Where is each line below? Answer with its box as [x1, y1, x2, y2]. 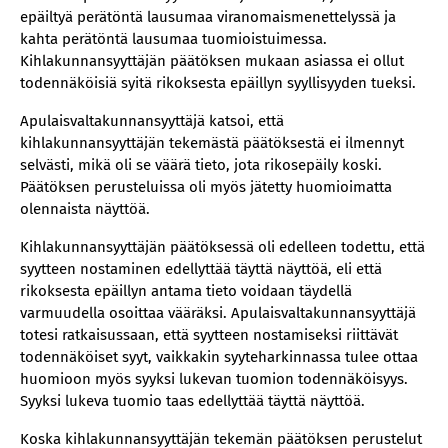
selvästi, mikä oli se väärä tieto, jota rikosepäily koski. [20, 156, 382, 174]
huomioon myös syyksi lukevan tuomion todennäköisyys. [20, 370, 408, 388]
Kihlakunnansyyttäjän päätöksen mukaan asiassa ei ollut [20, 52, 404, 70]
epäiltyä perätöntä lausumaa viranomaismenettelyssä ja [20, 8, 396, 26]
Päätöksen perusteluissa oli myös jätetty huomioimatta [20, 178, 392, 196]
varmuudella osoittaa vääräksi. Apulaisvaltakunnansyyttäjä [20, 304, 416, 322]
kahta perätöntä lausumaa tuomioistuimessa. [20, 30, 327, 48]
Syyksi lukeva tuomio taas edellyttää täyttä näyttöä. [20, 392, 365, 410]
